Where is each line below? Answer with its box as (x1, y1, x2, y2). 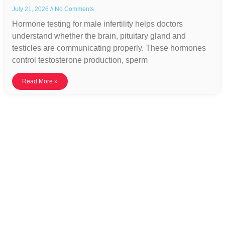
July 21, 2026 (12, 5, 50, 13)
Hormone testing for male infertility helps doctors (12, 19, 183, 28)
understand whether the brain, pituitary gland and (12, 31, 186, 40)
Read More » (22, 77, 58, 85)
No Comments (53, 5, 94, 13)
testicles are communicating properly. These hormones (12, 43, 206, 52)
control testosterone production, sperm (12, 55, 148, 64)
